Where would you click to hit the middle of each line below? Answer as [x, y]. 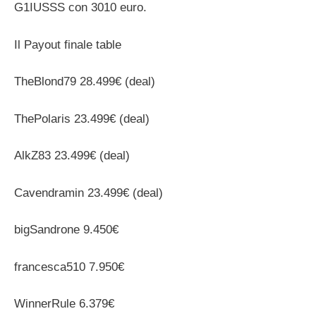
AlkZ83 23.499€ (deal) [72, 156]
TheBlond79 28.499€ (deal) [85, 81]
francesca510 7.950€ [69, 267]
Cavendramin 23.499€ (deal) [89, 193]
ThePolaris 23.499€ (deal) [82, 119]
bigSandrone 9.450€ [66, 230]
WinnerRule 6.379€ [64, 304]
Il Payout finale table [68, 44]
